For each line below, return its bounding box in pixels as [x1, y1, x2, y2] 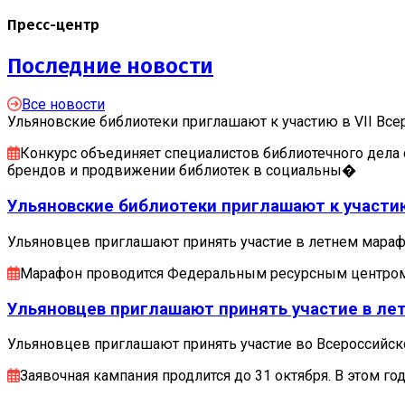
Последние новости [7, 52, 213, 79]
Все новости [22, 96, 105, 114]
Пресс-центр [7, 16, 99, 34]
